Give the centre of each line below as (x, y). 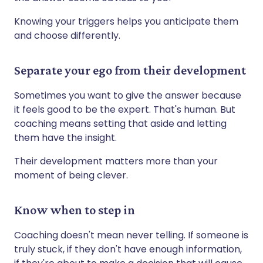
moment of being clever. (71, 175)
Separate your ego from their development (130, 70)
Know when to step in (75, 210)
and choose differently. (67, 35)
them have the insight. (65, 137)
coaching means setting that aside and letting (120, 123)
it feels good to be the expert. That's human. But (125, 109)
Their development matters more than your (116, 161)
